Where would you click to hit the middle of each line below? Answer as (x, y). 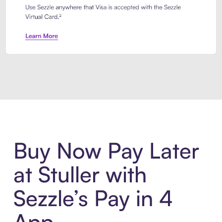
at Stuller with (80, 174)
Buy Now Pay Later (106, 151)
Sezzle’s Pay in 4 (93, 198)
